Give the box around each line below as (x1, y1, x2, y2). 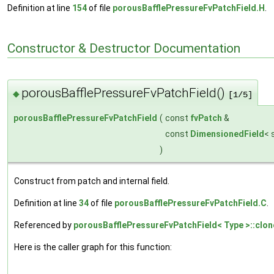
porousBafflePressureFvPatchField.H (113, 2, 265, 13)
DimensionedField (190, 129, 264, 139)
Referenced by (14, 220, 73, 231)
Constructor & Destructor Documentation (7, 41, 240, 56)
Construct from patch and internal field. (14, 176, 169, 187)
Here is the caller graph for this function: (14, 242, 172, 253)
